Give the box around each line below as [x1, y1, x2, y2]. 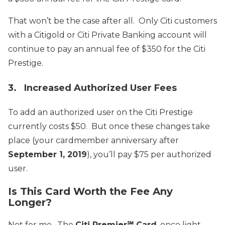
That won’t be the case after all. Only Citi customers [8, 16, 217, 26]
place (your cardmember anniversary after [8, 136, 179, 146]
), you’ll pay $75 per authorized [87, 150, 211, 160]
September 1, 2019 [8, 150, 87, 160]
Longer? [8, 196, 52, 209]
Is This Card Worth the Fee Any [8, 185, 173, 198]
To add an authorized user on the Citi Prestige [8, 107, 193, 118]
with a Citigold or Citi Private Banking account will [8, 30, 207, 40]
